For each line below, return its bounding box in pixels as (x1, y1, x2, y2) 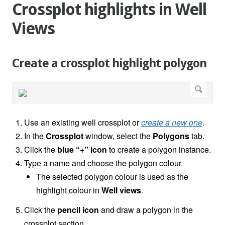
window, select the (83, 130, 153, 142)
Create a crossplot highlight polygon (12, 56, 206, 71)
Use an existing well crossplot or (24, 117, 141, 129)
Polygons (153, 130, 189, 142)
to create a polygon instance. (107, 144, 211, 156)
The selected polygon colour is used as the (36, 171, 188, 183)
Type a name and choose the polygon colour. (24, 157, 183, 169)
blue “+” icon (57, 144, 107, 156)
